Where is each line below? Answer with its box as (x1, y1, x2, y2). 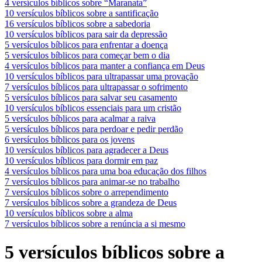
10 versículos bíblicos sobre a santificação (5, 8, 158, 18)
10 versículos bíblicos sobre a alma (5, 208, 133, 218)
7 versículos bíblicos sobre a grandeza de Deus (5, 197, 177, 208)
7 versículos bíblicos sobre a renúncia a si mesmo (5, 218, 185, 229)
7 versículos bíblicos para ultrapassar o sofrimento (5, 81, 188, 92)
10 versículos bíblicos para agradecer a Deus (5, 144, 168, 155)
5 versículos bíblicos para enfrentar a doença (5, 39, 168, 50)
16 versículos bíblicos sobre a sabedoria (5, 18, 150, 29)
